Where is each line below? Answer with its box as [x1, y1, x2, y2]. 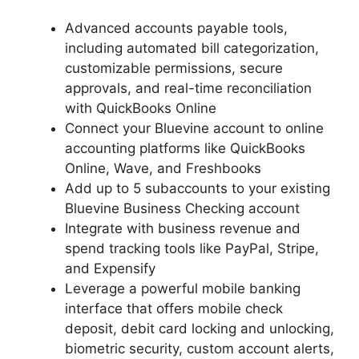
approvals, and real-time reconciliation [65, 80, 312, 96]
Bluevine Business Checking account [65, 200, 300, 216]
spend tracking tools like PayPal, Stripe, [65, 240, 319, 256]
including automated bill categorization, [65, 40, 319, 56]
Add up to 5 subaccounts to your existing [65, 180, 330, 196]
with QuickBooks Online [65, 100, 216, 116]
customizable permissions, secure [65, 60, 283, 76]
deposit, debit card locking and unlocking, [65, 321, 334, 337]
